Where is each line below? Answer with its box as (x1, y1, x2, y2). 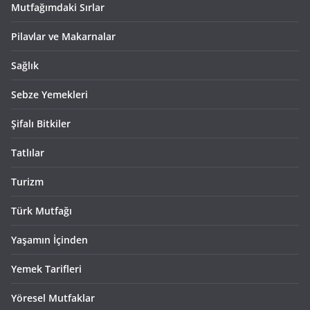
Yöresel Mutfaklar (11, 291, 95, 304)
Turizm (11, 174, 44, 188)
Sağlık (11, 58, 39, 72)
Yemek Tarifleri (11, 262, 82, 275)
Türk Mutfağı (11, 203, 72, 217)
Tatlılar (11, 145, 44, 159)
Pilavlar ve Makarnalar (11, 29, 116, 43)
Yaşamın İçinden (11, 232, 88, 246)
